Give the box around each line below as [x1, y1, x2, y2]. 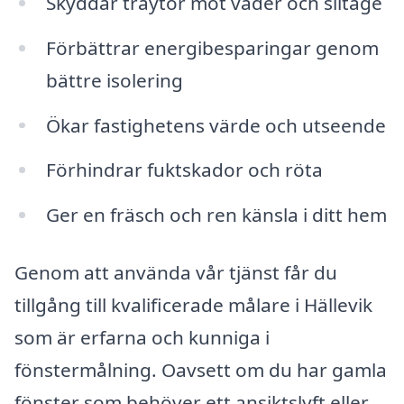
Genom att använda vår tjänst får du [14, 259, 337, 285]
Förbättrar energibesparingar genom [45, 34, 379, 60]
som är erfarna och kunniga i [14, 324, 270, 350]
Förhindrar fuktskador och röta [45, 157, 323, 183]
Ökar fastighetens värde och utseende [45, 112, 386, 138]
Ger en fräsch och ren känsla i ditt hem [45, 202, 387, 228]
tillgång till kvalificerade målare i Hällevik [14, 291, 372, 317]
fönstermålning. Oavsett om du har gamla [14, 356, 387, 382]
